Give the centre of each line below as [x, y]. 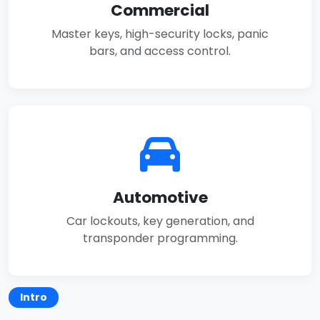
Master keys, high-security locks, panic [160, 34]
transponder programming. [160, 239]
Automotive [160, 198]
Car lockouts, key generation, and [160, 221]
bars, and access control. [160, 51]
